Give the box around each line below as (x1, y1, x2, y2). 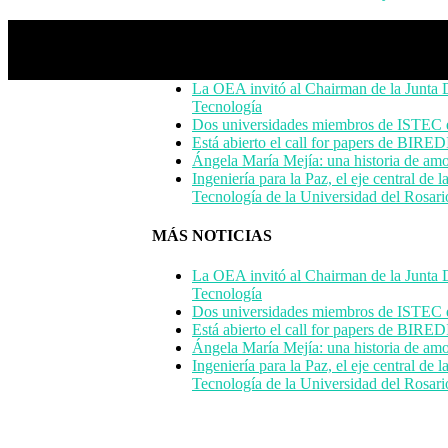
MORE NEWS (152, 40, 254, 58)
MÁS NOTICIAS (152, 227, 272, 245)
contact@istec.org (210, 424, 323, 442)
